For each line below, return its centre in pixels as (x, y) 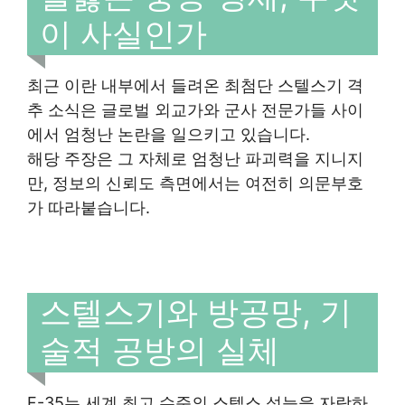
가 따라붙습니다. (89, 207)
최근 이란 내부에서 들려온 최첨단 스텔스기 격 (195, 85)
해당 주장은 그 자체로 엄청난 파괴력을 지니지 (195, 159)
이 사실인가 (123, 33)
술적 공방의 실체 (160, 350)
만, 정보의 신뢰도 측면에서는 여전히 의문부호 (195, 183)
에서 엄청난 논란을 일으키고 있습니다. (169, 134)
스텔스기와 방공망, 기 (196, 312)
